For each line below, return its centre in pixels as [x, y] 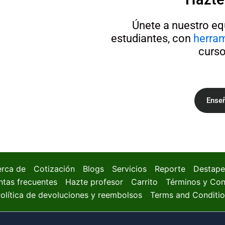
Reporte [170, 169]
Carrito [144, 182]
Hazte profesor [94, 182]
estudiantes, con [152, 39]
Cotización [54, 169]
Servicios [129, 169]
